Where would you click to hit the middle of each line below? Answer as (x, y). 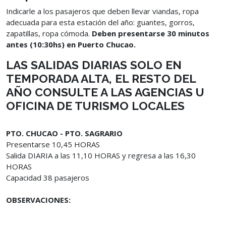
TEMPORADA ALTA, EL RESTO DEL (101, 78)
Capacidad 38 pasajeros (48, 178)
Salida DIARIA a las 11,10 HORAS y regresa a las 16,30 (101, 155)
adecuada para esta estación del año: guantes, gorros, (100, 22)
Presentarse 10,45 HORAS (53, 144)
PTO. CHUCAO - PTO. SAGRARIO (64, 133)
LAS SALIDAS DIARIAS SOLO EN (94, 65)
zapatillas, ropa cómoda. (49, 33)
